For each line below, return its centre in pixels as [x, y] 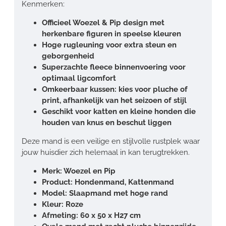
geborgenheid [68, 56]
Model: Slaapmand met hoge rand [105, 193]
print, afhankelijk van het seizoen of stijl [114, 100]
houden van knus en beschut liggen [107, 122]
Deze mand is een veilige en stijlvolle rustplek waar [111, 141]
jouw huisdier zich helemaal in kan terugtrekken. [106, 152]
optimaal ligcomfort [79, 78]
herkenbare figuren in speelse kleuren [111, 34]
